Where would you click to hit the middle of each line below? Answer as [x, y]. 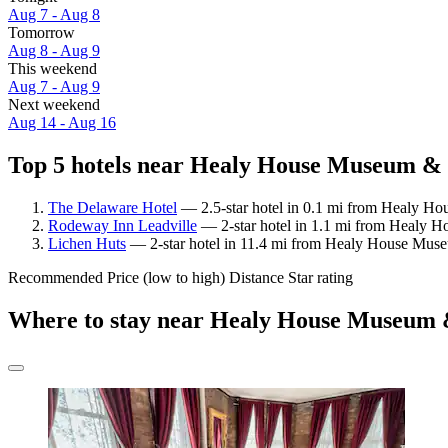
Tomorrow [41, 33]
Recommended [55, 277]
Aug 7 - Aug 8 [54, 15]
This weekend [52, 69]
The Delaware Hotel [112, 207]
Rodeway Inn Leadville [122, 225]
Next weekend [54, 105]
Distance [256, 277]
